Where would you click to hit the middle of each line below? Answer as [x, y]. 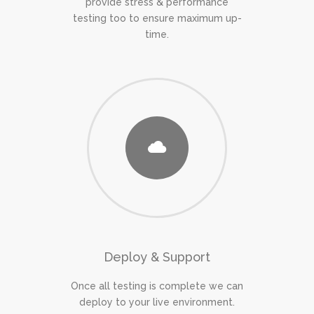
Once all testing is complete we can [157, 286]
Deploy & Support [157, 257]
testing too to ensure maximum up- [157, 18]
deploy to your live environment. [157, 302]
